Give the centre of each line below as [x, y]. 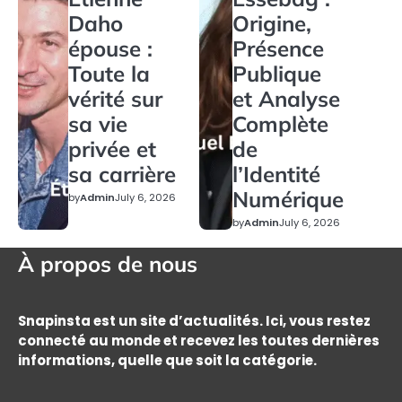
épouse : [110, 49]
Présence [279, 49]
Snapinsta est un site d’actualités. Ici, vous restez [194, 321]
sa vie [97, 124]
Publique [277, 74]
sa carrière [122, 175]
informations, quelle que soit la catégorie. [167, 361]
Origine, [272, 24]
